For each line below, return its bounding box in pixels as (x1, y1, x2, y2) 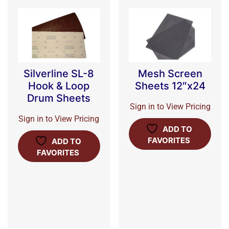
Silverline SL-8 (24, 67, 95, 80)
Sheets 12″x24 (134, 79, 205, 92)
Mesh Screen (138, 67, 202, 80)
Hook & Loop (28, 79, 90, 92)
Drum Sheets (27, 91, 91, 104)
